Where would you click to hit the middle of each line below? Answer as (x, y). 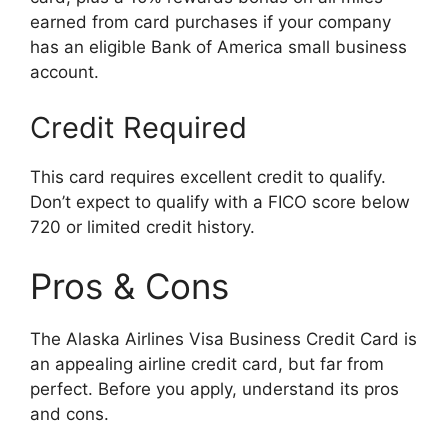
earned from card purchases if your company (210, 22)
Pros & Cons (129, 286)
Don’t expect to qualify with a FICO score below (220, 201)
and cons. (69, 414)
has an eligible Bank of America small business (218, 47)
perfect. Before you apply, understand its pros (214, 389)
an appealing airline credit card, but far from (207, 364)
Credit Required (138, 127)
